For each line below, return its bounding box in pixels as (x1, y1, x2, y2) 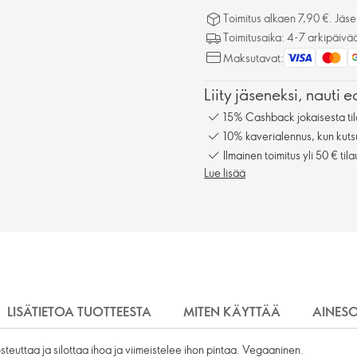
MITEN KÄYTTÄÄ (183, 303, 280, 320)
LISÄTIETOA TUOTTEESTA (7, 303, 151, 320)
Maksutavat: (223, 50, 284, 65)
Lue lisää (204, 165, 245, 180)
